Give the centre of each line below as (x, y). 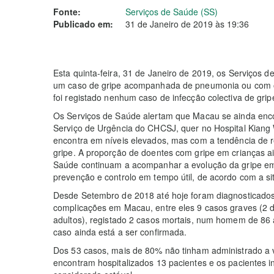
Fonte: (67, 12)
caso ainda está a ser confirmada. (120, 232)
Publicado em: (83, 24)
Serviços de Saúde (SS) (172, 12)
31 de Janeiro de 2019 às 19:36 (187, 24)
